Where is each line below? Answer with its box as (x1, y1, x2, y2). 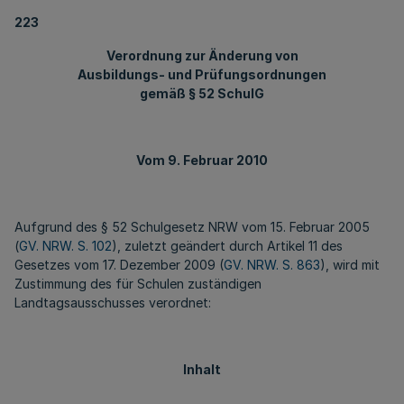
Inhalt (183, 362, 221, 377)
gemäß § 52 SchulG (140, 86, 264, 101)
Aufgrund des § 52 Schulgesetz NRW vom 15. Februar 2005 (14, 219, 370, 234)
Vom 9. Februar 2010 (136, 152, 268, 168)
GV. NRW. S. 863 (224, 257, 320, 272)
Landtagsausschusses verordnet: (14, 295, 211, 310)
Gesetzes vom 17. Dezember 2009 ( (14, 257, 224, 272)
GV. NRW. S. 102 (19, 238, 112, 253)
